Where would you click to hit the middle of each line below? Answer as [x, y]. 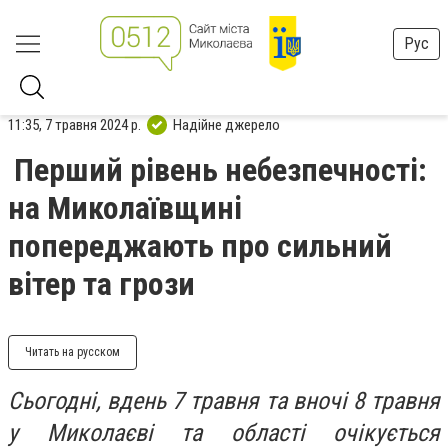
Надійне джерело [226, 124]
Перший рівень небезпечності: [220, 170]
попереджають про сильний [200, 246]
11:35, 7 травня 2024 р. [74, 124]
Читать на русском [72, 352]
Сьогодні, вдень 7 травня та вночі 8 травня [224, 401]
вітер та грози [101, 284]
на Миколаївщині [125, 208]
